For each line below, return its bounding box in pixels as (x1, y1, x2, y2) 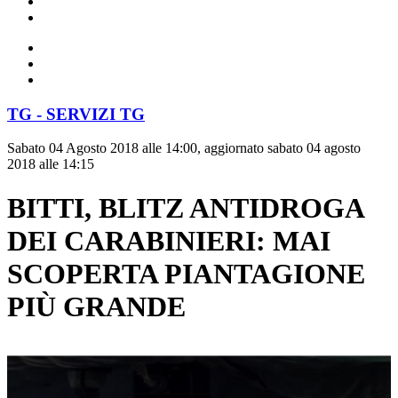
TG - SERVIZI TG (7, 104, 145, 123)
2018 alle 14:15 (7, 156, 94, 172)
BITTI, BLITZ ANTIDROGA (7, 191, 363, 224)
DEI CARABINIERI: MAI (7, 224, 330, 257)
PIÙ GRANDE (7, 290, 186, 322)
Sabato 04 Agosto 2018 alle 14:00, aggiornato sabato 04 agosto (7, 140, 361, 156)
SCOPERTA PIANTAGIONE (7, 257, 365, 290)
